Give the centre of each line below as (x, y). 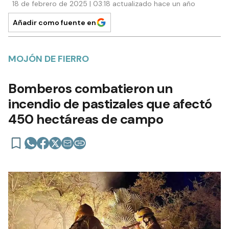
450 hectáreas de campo (86, 119)
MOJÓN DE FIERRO (49, 59)
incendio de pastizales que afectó (110, 104)
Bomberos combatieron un (90, 88)
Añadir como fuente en (54, 22)
